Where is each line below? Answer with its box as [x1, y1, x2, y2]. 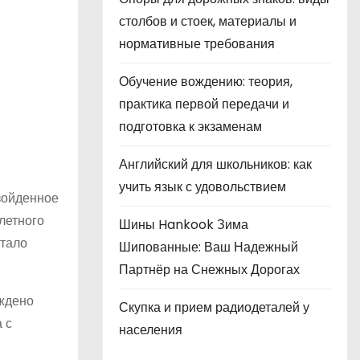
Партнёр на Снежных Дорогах [119, 260, 300, 279]
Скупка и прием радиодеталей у [119, 298, 309, 317]
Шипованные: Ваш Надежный [119, 238, 298, 256]
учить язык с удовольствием [119, 178, 286, 196]
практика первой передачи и [119, 95, 289, 113]
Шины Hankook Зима [119, 215, 248, 234]
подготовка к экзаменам [119, 117, 262, 136]
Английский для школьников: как [119, 155, 312, 174]
